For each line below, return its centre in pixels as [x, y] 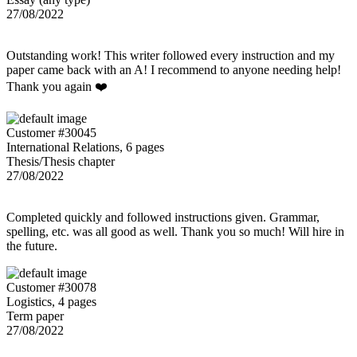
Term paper [35, 316]
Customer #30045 [51, 132]
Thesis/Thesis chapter [61, 161]
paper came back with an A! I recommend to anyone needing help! [174, 69]
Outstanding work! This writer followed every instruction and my [171, 55]
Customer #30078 [51, 287]
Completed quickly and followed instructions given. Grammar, [163, 217]
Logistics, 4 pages [51, 301]
